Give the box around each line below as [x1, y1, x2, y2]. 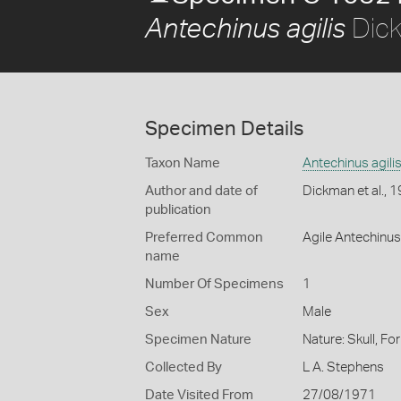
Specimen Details [145, 119, 303, 139]
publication [145, 203, 211, 217]
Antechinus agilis [145, 16, 346, 43]
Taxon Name [145, 157, 220, 170]
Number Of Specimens [145, 277, 284, 291]
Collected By [145, 361, 222, 374]
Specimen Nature [145, 333, 252, 346]
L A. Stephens [302, 361, 384, 374]
